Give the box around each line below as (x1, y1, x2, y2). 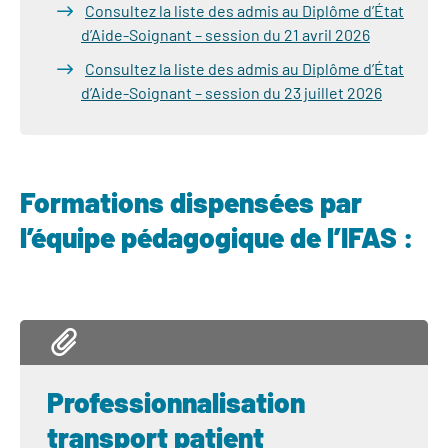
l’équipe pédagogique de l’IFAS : (20, 220, 414, 254)
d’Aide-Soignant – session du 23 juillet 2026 (81, 83, 382, 102)
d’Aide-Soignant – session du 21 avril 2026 (81, 25, 370, 44)
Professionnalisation (47, 385, 305, 419)
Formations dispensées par (20, 185, 362, 219)
